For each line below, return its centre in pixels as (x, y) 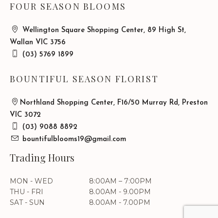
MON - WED (31, 181)
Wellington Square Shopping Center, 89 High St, (103, 30)
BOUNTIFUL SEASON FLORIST (84, 79)
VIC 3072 (25, 115)
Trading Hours (42, 157)
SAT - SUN (27, 202)
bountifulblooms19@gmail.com (73, 139)
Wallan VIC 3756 (38, 43)
